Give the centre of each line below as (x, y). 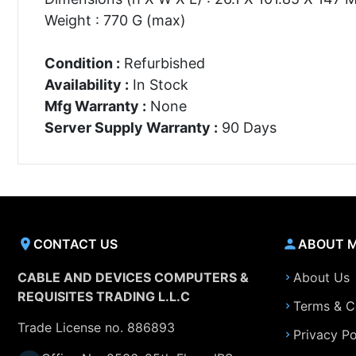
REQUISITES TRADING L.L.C (104, 296)
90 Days (247, 127)
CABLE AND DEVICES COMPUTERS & (133, 277)
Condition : (82, 63)
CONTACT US (75, 244)
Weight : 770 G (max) (115, 20)
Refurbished (162, 63)
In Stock (158, 84)
